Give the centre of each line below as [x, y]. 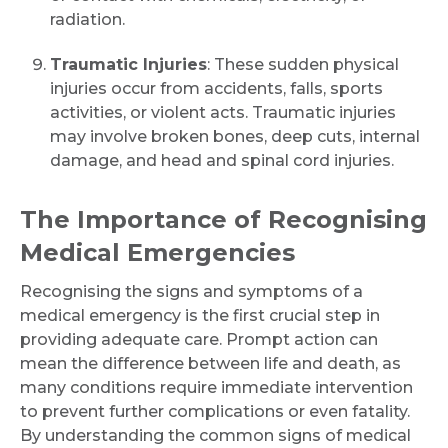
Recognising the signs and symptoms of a [191, 291]
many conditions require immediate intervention [216, 387]
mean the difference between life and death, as [210, 363]
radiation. [87, 19]
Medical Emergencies [157, 252]
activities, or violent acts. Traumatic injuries [223, 112]
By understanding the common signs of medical [215, 435]
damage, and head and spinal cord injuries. [222, 160]
